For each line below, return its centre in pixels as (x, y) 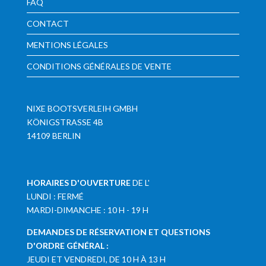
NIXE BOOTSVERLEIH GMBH (82, 109)
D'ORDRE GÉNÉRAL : (67, 245)
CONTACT (47, 24)
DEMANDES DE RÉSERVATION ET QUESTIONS (118, 232)
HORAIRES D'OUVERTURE (78, 182)
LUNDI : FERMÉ (55, 196)
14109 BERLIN (53, 136)
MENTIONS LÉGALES (67, 45)
